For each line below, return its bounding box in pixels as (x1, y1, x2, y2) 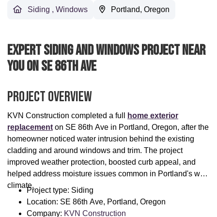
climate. (7, 181, 34, 190)
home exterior (127, 111, 178, 120)
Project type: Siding (27, 186, 93, 195)
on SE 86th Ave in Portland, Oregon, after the (53, 123, 209, 132)
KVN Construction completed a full (7, 111, 127, 120)
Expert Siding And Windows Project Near (7, 42, 205, 60)
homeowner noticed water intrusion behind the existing (7, 135, 194, 143)
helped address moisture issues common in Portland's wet (7, 170, 206, 178)
